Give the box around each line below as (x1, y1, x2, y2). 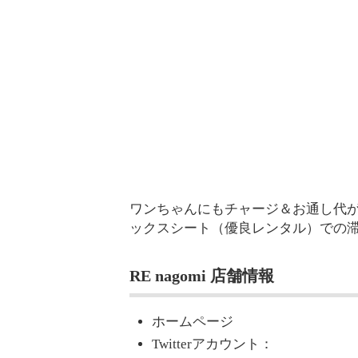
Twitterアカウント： (152, 336, 273, 352)
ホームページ (152, 314, 233, 330)
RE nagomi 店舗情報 (129, 266, 274, 284)
